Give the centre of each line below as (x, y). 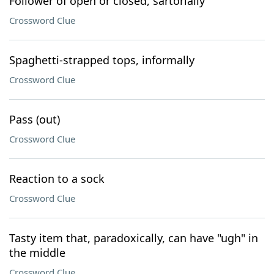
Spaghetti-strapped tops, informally (102, 60)
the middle (37, 253)
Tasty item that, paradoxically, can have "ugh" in (134, 238)
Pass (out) (35, 119)
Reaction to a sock (57, 179)
